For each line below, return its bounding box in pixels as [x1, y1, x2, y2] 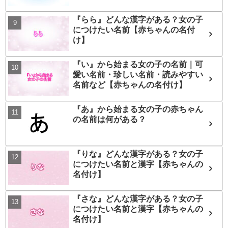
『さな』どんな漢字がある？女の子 [72, 194, 203, 204]
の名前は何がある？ [72, 115, 146, 124]
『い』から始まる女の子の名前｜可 [72, 60, 203, 69]
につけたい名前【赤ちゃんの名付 [72, 25, 195, 35]
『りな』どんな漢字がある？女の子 [72, 150, 203, 159]
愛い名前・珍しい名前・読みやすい [72, 70, 203, 79]
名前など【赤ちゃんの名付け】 [72, 80, 187, 90]
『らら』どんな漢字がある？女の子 [72, 15, 203, 24]
